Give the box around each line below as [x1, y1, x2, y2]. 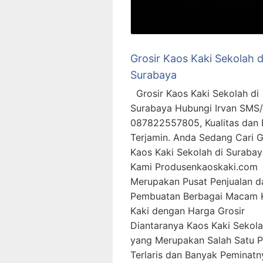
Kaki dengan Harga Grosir [130, 205, 245, 217]
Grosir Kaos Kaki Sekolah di [130, 87, 259, 100]
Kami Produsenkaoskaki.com [130, 161, 258, 173]
